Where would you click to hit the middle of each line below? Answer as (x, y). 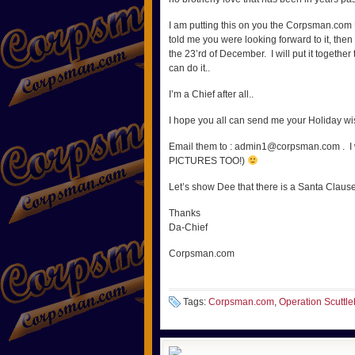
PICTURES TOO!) (208, 161)
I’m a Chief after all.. (211, 94)
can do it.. (189, 68)
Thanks (185, 213)
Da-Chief (188, 227)
